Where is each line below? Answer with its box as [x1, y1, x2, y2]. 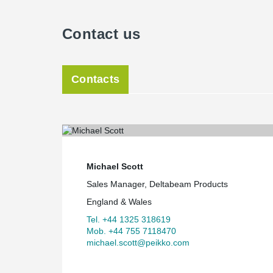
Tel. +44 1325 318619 [87, 214, 171, 224]
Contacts [71, 73, 120, 85]
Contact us [62, 25, 141, 42]
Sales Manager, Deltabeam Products [87, 179, 228, 189]
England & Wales [87, 196, 152, 207]
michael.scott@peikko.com [87, 237, 190, 247]
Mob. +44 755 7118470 [87, 225, 176, 236]
